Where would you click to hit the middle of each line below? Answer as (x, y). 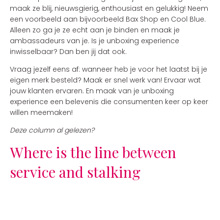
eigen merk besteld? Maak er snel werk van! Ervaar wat (105, 80)
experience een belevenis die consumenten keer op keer (109, 102)
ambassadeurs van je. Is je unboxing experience (95, 41)
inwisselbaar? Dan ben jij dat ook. (68, 52)
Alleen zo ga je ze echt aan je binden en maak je (95, 30)
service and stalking (75, 172)
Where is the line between (93, 152)
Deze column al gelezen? (52, 130)
